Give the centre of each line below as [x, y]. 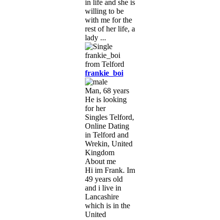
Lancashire [102, 196]
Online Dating [107, 126]
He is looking [106, 99]
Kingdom [100, 152]
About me [100, 161]
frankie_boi [104, 73]
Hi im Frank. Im [110, 170]
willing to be [104, 11]
